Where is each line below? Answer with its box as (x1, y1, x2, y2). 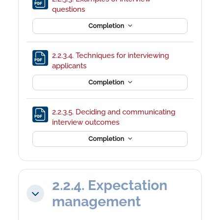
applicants (52, 61, 89, 70)
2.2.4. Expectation (52, 177, 168, 193)
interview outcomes (52, 117, 122, 126)
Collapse (30, 192, 63, 201)
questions (52, 4, 87, 13)
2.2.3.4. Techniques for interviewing (52, 51, 169, 59)
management (52, 193, 141, 210)
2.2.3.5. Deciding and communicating (52, 107, 176, 116)
